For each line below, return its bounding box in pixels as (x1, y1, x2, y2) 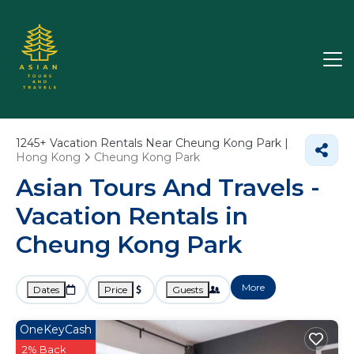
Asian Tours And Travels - (16, 173, 320, 202)
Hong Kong (16, 150, 81, 164)
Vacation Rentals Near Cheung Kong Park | (47, 136, 288, 150)
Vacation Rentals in (16, 201, 248, 231)
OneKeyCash (20, 322, 92, 337)
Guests (172, 284, 203, 296)
